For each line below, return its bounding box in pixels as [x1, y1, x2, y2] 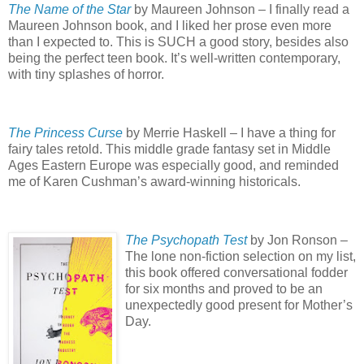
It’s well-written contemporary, [171, 51, 340, 66]
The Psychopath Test [125, 232, 247, 247]
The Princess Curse [8, 125, 123, 140]
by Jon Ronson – [247, 232, 348, 247]
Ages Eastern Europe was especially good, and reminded [8, 158, 339, 172]
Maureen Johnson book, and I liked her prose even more [8, 19, 331, 33]
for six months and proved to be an [125, 281, 323, 296]
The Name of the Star [8, 2, 131, 17]
